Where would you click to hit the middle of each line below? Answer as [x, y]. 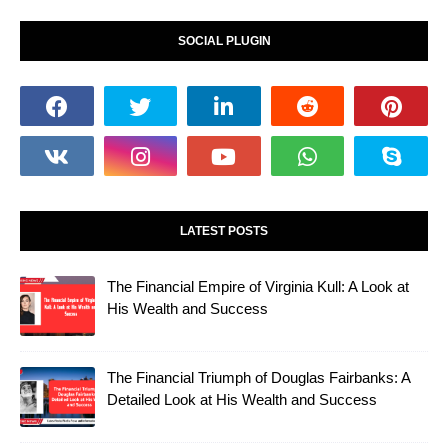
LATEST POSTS [224, 231]
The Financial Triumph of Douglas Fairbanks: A [258, 378]
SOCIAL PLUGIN [224, 41]
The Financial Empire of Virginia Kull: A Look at [258, 287]
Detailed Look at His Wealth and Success [242, 400]
